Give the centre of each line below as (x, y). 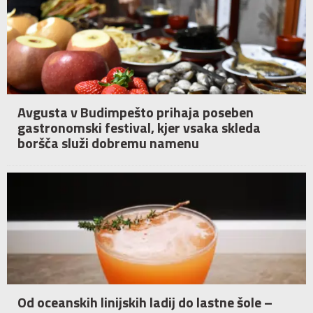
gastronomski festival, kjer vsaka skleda (139, 128)
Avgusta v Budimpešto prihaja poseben (136, 112)
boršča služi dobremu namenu (108, 143)
